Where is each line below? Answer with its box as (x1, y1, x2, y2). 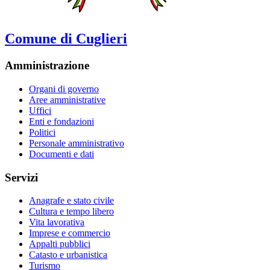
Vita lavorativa (29, 217, 84, 228)
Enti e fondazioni (29, 116, 94, 127)
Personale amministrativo (29, 137, 124, 148)
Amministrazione (5, 59, 89, 72)
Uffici (29, 105, 51, 116)
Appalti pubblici (29, 239, 90, 250)
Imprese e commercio (29, 228, 110, 239)
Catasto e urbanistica (29, 250, 107, 260)
